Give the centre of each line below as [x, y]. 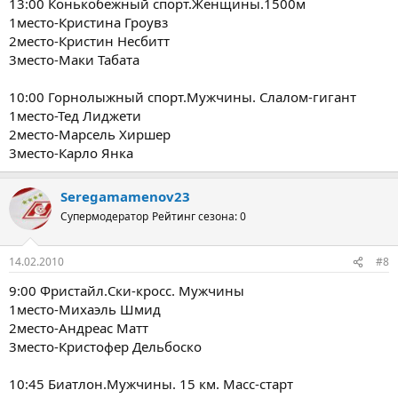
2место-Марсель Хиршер [90, 134]
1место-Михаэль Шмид [85, 309]
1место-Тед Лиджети [75, 115]
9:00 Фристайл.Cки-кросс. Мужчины [127, 291]
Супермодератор [104, 216]
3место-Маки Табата [74, 59]
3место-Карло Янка [71, 152]
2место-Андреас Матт [79, 328]
